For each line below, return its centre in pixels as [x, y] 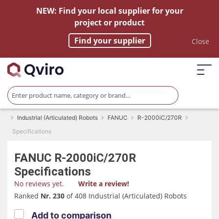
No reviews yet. [39, 184]
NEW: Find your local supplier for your [109, 11]
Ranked [27, 196]
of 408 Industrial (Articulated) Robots [127, 196]
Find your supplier [109, 41]
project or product [109, 22]
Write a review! [104, 184]
